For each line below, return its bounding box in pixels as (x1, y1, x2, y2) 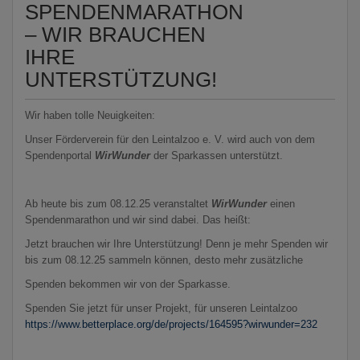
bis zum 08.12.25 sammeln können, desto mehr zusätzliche (25, 253, 303, 266)
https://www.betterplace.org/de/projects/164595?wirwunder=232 (25, 317, 317, 330)
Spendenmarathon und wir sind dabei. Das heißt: (25, 213, 251, 226)
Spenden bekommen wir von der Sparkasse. (25, 277, 231, 290)
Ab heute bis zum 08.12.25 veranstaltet (25, 197, 211, 210)
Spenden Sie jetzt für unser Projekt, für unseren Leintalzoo (25, 301, 297, 314)
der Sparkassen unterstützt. (150, 149, 283, 162)
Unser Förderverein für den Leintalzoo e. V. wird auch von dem (25, 133, 315, 145)
